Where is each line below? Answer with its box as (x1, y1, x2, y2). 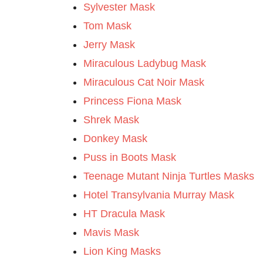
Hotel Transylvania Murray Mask (83, 189, 234, 201)
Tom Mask (83, 20, 131, 32)
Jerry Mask (83, 39, 135, 50)
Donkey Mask (83, 133, 147, 144)
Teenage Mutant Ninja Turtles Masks (83, 170, 254, 182)
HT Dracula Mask (83, 208, 165, 220)
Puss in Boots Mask (83, 151, 176, 163)
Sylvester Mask (83, 1, 155, 13)
